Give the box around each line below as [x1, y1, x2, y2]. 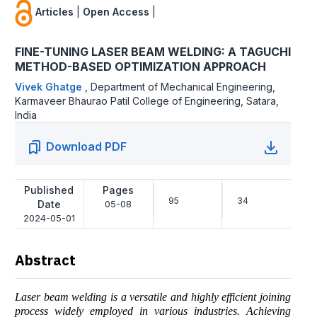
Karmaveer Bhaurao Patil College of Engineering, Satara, [15, 95, 279, 108]
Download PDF [46, 139, 127, 154]
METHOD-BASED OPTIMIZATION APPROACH [15, 59, 266, 74]
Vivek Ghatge [15, 81, 85, 93]
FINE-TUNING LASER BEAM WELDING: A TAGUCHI [15, 45, 291, 59]
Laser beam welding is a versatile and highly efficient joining [15, 291, 291, 304]
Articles [35, 6, 74, 18]
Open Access [83, 6, 149, 18]
